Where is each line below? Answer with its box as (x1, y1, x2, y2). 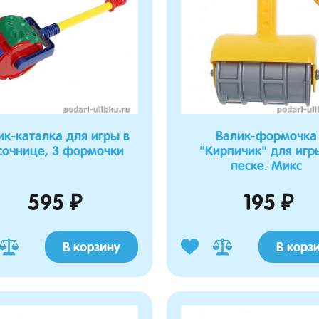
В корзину (63, 239, 120, 254)
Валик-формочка (216, 128, 317, 143)
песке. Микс (231, 158, 302, 173)
